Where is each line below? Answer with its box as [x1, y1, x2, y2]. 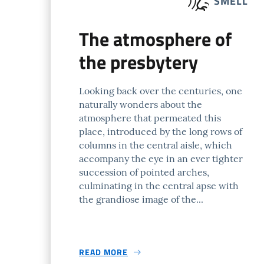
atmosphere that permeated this [79, 112, 221, 124]
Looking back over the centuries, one [79, 85, 242, 97]
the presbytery [79, 48, 198, 76]
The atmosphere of [79, 25, 232, 53]
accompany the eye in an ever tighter [79, 153, 243, 164]
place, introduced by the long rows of [79, 126, 242, 137]
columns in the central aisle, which [79, 139, 232, 151]
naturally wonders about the [79, 98, 202, 110]
